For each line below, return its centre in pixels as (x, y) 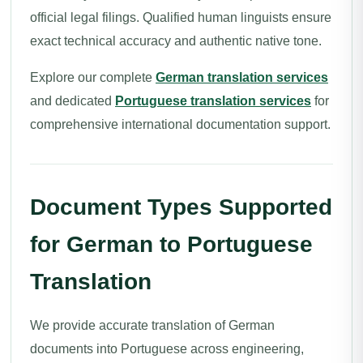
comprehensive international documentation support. (180, 124)
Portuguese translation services (213, 101)
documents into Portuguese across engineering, (167, 349)
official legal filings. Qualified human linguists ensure (181, 17)
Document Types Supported (181, 207)
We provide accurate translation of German (152, 325)
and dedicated (73, 101)
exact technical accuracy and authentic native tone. (176, 41)
